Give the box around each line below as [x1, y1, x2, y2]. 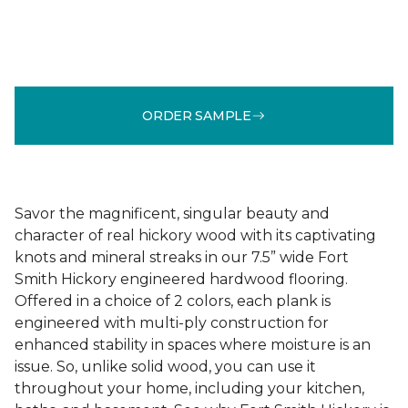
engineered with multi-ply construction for [15, 314, 329, 331]
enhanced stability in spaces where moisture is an [15, 336, 371, 353]
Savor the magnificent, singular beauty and [15, 205, 330, 222]
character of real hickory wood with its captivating [15, 227, 376, 244]
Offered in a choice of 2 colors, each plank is [15, 292, 331, 310]
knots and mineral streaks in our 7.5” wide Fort [15, 249, 349, 266]
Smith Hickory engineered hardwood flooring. [15, 270, 348, 288]
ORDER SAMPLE [142, 107, 251, 124]
